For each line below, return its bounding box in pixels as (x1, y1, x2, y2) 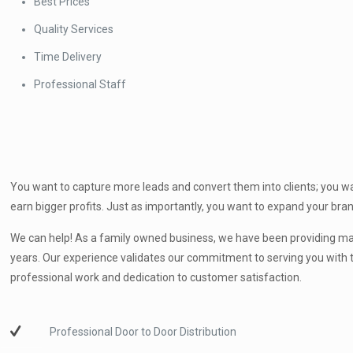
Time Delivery (34, 50, 102, 63)
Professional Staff (34, 77, 127, 91)
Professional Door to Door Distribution (50, 325, 237, 338)
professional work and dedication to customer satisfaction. (10, 270, 303, 284)
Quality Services (34, 22, 114, 35)
